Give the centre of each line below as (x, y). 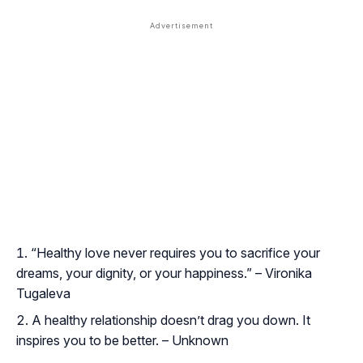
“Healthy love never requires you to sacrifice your (175, 252)
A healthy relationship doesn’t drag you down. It (171, 320)
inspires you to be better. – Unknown (122, 340)
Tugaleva (43, 293)
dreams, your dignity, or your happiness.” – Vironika (164, 273)
